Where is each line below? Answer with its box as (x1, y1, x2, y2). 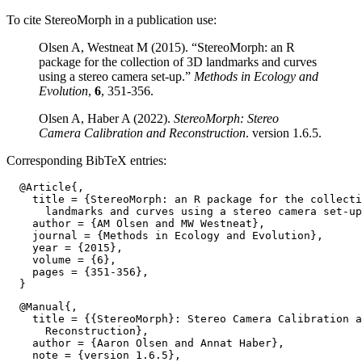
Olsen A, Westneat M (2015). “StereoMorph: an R (39, 40, 295, 54)
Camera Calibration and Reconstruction (39, 126, 246, 140)
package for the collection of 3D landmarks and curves (39, 55, 317, 69)
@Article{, (6, 181, 84, 193)
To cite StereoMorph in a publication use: (6, 13, 217, 27)
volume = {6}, (6, 254, 116, 266)
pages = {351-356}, (6, 266, 149, 278)
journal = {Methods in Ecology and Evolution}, (6, 229, 323, 242)
